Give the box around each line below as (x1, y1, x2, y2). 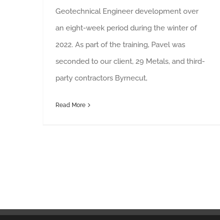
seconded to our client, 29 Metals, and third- (55, 56, 205, 66)
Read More (55, 101, 85, 109)
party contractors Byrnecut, (55, 73, 147, 82)
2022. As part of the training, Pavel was (55, 40, 185, 49)
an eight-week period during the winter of (55, 23, 197, 32)
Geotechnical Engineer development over (55, 6, 198, 16)
